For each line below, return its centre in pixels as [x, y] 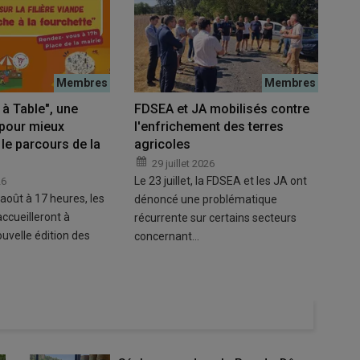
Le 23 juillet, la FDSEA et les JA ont [220, 181]
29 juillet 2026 [183, 164]
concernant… [166, 237]
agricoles [162, 145]
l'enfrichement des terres [209, 127]
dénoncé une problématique [205, 200]
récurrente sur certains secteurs [215, 218]
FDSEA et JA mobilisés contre [221, 109]
